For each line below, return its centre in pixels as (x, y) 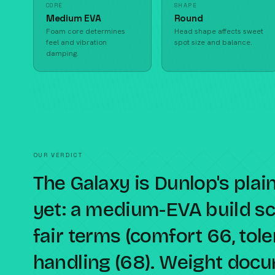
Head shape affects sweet (219, 31)
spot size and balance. (213, 42)
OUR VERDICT (58, 155)
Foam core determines (85, 31)
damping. (62, 53)
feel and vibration (76, 42)
